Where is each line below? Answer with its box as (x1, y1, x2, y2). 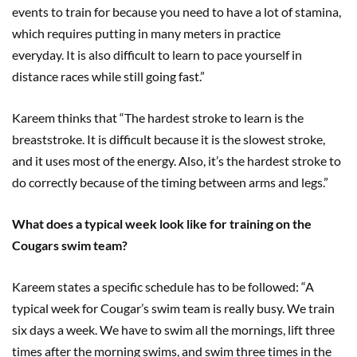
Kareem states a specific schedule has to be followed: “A (12, 279, 314, 294)
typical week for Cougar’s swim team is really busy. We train (12, 300, 335, 316)
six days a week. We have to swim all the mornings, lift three (12, 322, 335, 337)
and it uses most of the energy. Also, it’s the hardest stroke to (12, 153, 341, 168)
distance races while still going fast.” (12, 69, 205, 84)
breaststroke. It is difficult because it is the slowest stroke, (12, 131, 325, 147)
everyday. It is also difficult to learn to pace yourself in (12, 47, 302, 62)
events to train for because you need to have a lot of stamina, (12, 4, 341, 19)
